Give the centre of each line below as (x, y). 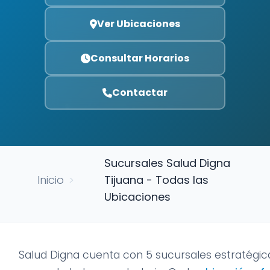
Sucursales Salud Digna (167, 163)
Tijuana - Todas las (156, 180)
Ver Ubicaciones (139, 24)
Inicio (51, 180)
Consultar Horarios (140, 58)
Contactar (140, 93)
